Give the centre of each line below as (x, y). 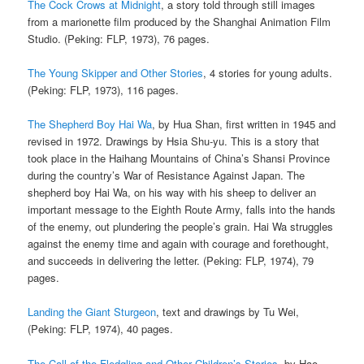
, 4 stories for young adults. (268, 73)
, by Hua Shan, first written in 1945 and (244, 124)
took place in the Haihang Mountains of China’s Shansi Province (179, 158)
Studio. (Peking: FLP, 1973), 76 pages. (119, 39)
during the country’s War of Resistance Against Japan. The (167, 175)
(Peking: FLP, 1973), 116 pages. (104, 90)
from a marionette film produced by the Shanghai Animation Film (180, 22)
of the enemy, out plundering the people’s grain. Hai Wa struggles (181, 227)
